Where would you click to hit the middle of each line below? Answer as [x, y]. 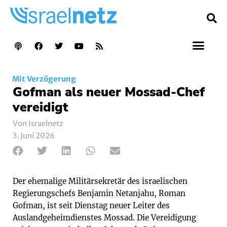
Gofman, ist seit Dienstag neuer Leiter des [91, 205]
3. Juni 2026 [34, 135]
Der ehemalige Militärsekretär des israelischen [100, 181]
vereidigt [41, 107]
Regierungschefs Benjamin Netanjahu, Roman [99, 193]
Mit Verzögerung [44, 79]
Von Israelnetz [38, 123]
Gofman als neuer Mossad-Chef [109, 92]
